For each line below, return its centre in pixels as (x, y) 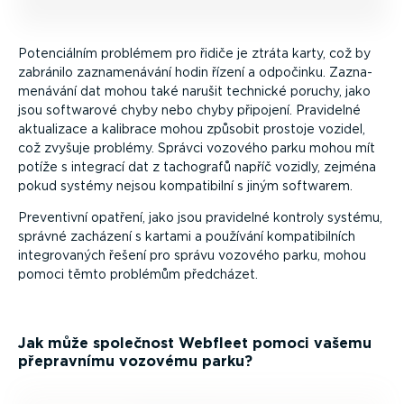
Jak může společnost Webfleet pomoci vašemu (195, 344)
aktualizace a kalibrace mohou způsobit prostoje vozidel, (192, 129)
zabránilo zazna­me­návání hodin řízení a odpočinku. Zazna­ (195, 73)
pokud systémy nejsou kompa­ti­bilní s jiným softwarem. (185, 186)
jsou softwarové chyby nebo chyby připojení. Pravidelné (189, 110)
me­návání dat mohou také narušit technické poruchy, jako (194, 92)
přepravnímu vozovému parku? (135, 362)
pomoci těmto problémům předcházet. (138, 275)
